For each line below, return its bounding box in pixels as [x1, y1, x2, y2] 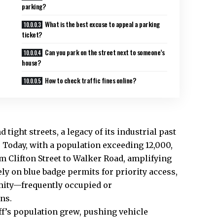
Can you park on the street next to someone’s [45, 46, 165, 57]
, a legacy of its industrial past [57, 127, 176, 137]
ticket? [22, 29, 42, 39]
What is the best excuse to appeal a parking [45, 18, 160, 29]
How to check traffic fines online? [45, 74, 136, 85]
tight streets [8, 127, 57, 137]
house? [22, 57, 40, 68]
